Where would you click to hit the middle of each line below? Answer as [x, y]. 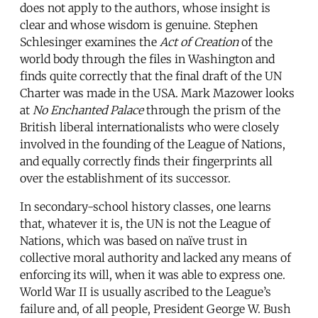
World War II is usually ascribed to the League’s [146, 291]
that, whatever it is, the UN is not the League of [145, 223]
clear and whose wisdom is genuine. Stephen [139, 24]
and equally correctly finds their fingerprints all [146, 161]
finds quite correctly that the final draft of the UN [151, 76]
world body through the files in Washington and [147, 59]
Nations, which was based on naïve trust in [133, 240]
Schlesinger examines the [90, 42]
